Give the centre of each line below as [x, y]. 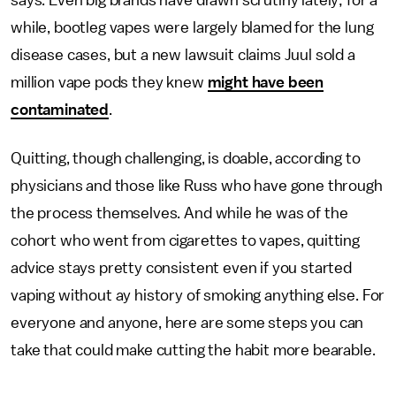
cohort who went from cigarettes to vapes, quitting [185, 240]
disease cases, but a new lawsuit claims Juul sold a [183, 55]
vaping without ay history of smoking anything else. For [198, 295]
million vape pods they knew [109, 82]
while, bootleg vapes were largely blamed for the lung [192, 27]
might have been [266, 82]
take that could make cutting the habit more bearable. [193, 350]
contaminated [60, 110]
